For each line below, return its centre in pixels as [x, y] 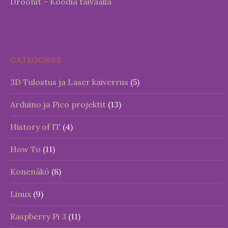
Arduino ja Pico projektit [58, 104]
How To [25, 149]
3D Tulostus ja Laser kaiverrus [69, 82]
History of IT [35, 127]
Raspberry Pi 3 [38, 216]
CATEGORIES [36, 60]
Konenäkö [30, 172]
